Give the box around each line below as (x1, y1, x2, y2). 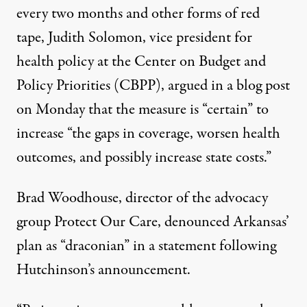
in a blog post (208, 74, 290, 97)
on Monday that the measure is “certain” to (16, 98, 269, 121)
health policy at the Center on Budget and (16, 50, 266, 73)
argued (168, 74, 208, 97)
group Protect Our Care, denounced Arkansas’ (16, 210, 289, 233)
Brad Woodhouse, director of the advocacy (16, 186, 268, 209)
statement (158, 234, 216, 257)
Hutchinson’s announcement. (16, 258, 191, 281)
